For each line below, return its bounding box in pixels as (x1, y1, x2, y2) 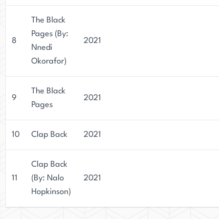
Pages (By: (31, 30, 68, 38)
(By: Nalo (31, 174, 64, 182)
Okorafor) (31, 57, 66, 66)
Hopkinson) (31, 188, 71, 196)
